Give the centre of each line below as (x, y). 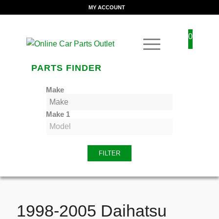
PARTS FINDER (66, 68)
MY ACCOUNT (107, 7)
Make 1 (58, 114)
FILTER (109, 153)
